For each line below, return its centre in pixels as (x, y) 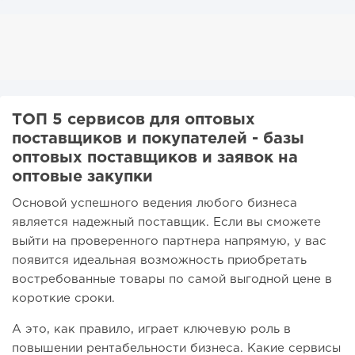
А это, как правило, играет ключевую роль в (151, 330)
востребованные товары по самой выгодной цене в (172, 280)
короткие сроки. (63, 299)
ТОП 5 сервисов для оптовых (134, 120)
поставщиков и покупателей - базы (158, 139)
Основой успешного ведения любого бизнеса (155, 204)
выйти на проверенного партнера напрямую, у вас (169, 242)
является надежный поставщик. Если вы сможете (166, 223)
